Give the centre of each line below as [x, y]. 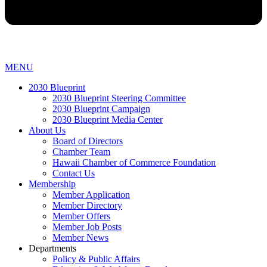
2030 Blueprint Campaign [101, 108]
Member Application [91, 194]
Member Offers [81, 216]
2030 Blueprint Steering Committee [119, 98]
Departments [52, 248]
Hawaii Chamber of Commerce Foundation [134, 162]
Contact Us [74, 173]
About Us [47, 130]
